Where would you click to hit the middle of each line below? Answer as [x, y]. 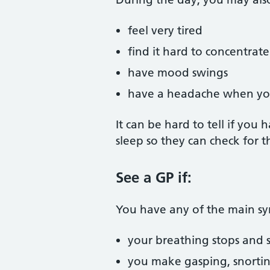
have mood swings [178, 73]
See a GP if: [154, 177]
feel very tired [165, 30]
